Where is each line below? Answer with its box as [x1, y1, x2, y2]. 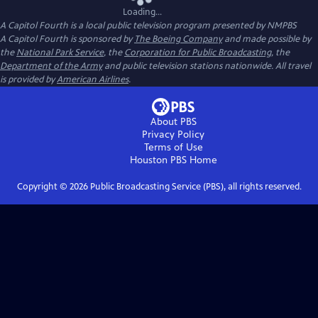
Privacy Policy [142, 128, 204, 141]
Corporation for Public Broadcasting [124, 47, 271, 58]
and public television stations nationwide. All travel [102, 60, 311, 72]
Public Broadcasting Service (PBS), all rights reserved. [87, 181, 302, 192]
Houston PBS [129, 154, 187, 166]
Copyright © [16, 181, 70, 192]
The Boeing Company [134, 33, 222, 45]
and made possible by [222, 33, 311, 45]
